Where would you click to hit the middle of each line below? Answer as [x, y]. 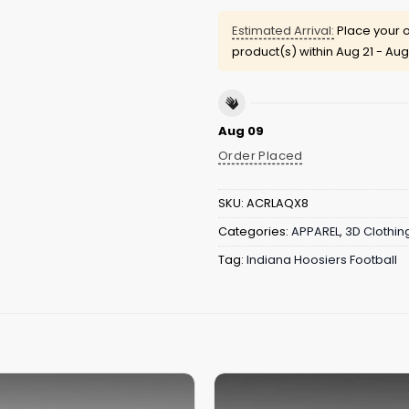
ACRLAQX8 [278, 203]
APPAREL [315, 231]
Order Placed [261, 156]
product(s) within [284, 51]
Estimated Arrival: [283, 30]
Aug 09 [241, 131]
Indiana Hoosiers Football [322, 259]
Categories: [255, 231]
